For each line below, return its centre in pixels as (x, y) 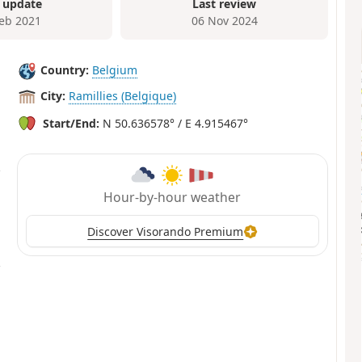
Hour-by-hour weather (173, 198)
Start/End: (72, 123)
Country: (65, 70)
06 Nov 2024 (224, 21)
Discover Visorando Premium (166, 231)
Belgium (115, 70)
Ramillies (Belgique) (123, 96)
